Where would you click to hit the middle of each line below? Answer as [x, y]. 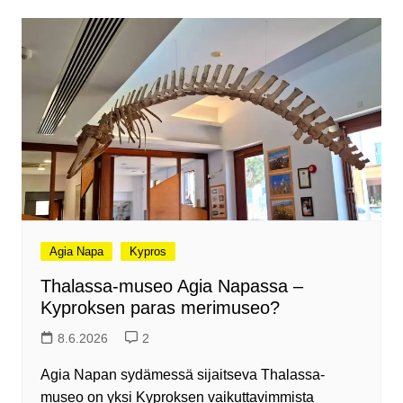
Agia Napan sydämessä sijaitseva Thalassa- [182, 375]
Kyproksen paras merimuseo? [160, 308]
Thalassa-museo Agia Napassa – [171, 287]
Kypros [148, 252]
